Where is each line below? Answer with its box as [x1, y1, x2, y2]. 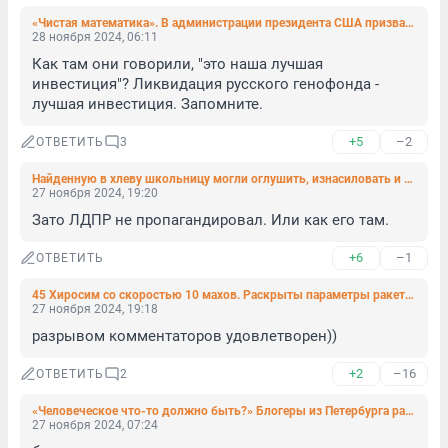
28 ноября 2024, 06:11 [32, 30, 158, 44]
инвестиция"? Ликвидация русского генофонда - [32, 75, 379, 93]
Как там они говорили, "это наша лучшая [32, 55, 323, 73]
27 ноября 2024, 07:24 [32, 418, 158, 432]
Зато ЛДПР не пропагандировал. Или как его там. [32, 211, 389, 229]
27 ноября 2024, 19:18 [32, 302, 158, 316]
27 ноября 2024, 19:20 [32, 186, 158, 200]
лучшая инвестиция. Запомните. [32, 95, 263, 113]
